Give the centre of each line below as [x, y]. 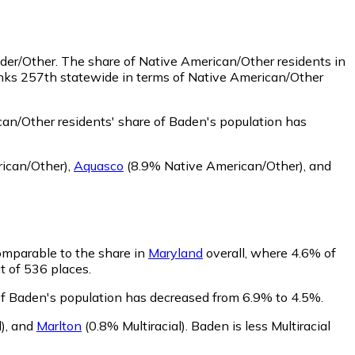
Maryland [176, 252]
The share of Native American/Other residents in [203, 61]
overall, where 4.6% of [269, 252]
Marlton [59, 325]
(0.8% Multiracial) [134, 325]
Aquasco [99, 165]
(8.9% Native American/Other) [214, 165]
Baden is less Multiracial [261, 325]
